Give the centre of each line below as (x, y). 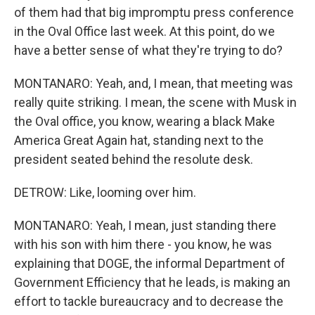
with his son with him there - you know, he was (143, 244)
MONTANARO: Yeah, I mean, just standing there (145, 225)
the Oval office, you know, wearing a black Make (144, 121)
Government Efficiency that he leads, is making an (152, 282)
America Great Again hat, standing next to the (139, 140)
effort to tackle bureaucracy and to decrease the (149, 301)
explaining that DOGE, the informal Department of (150, 263)
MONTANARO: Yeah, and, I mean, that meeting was (154, 83)
